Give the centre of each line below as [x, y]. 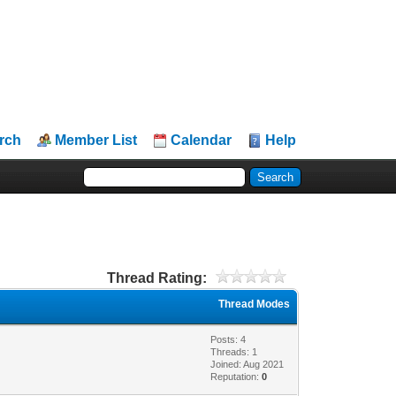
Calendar [202, 140]
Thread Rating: [156, 278]
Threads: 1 [234, 351]
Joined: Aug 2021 [247, 364]
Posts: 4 [228, 339]
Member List [96, 140]
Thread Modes [255, 304]
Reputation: [236, 376]
